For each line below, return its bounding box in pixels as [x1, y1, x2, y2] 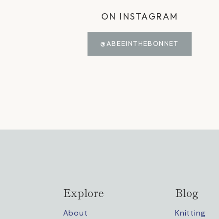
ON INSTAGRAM [101, 11, 178, 22]
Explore [63, 184, 104, 200]
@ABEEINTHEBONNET [100, 39, 179, 48]
